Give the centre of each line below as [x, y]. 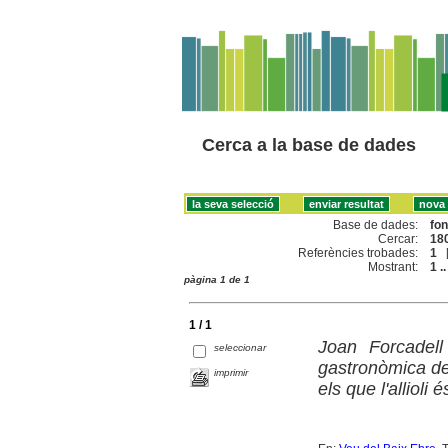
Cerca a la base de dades [309, 145]
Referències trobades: [358, 252]
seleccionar [240, 347]
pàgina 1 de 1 [217, 279]
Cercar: [398, 238]
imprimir [231, 372]
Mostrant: [393, 266]
